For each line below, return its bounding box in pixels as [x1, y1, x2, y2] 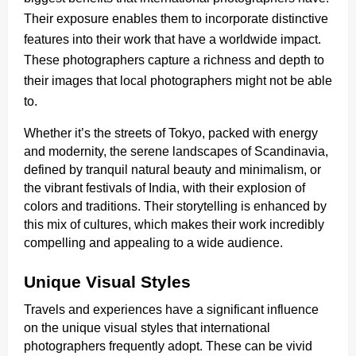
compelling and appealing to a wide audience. [24, 235, 283, 250]
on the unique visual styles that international [24, 320, 270, 335]
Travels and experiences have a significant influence [24, 302, 319, 316]
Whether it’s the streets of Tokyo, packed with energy [24, 126, 318, 140]
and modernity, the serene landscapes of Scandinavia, [24, 144, 328, 158]
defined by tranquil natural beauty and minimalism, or [24, 162, 321, 176]
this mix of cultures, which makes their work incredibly [24, 217, 324, 231]
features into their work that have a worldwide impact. [24, 32, 321, 46]
